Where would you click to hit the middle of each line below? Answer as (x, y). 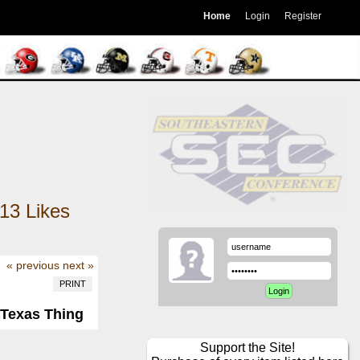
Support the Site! (248, 348)
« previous (33, 265)
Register (303, 16)
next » (78, 265)
